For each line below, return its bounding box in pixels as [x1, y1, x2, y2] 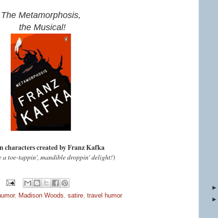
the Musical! [16, 22, 66, 33]
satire [68, 192, 83, 199]
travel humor [87, 192, 122, 199]
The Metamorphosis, [1, 10, 81, 20]
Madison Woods [18, 192, 64, 199]
